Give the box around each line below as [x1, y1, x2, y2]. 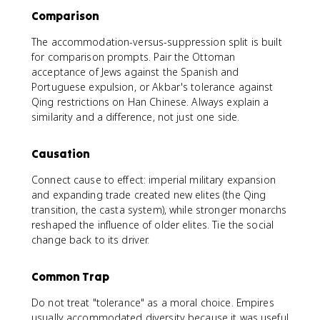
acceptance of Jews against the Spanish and [31, 65, 239, 79]
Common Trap [31, 269, 109, 284]
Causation [31, 146, 90, 161]
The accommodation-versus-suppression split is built [31, 35, 282, 49]
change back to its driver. [31, 233, 150, 246]
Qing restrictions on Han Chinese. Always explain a [31, 95, 269, 109]
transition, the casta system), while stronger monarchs [31, 203, 287, 216]
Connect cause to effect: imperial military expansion [31, 173, 276, 186]
